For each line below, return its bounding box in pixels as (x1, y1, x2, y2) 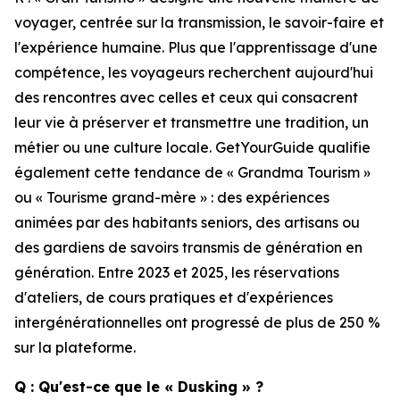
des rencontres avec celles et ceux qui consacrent (14, 88, 358, 106)
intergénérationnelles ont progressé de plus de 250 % (14, 313, 380, 331)
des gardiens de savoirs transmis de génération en (14, 238, 362, 256)
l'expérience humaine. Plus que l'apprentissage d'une (14, 38, 378, 56)
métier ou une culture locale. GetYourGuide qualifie (14, 138, 371, 156)
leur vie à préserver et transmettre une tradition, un (14, 113, 369, 131)
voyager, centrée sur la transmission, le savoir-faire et (14, 13, 384, 31)
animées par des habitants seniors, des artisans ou (14, 213, 360, 231)
